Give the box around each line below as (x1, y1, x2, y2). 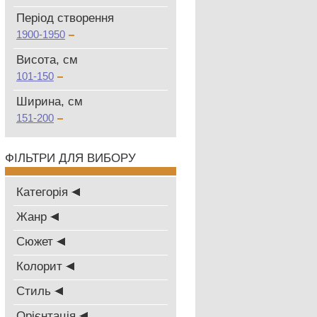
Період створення (16, 11, 114, 25)
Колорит (16, 260, 66, 273)
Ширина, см (16, 95, 83, 108)
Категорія (16, 185, 71, 199)
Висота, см (16, 53, 78, 67)
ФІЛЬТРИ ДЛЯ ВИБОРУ (5, 151, 136, 165)
